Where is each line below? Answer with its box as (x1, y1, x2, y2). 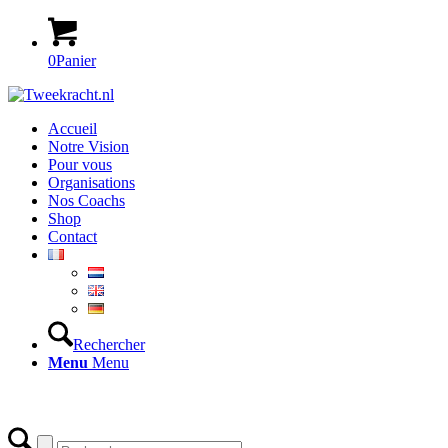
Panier (56, 52, 96, 69)
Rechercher (73, 336, 145, 353)
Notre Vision (48, 138, 129, 155)
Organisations (48, 174, 135, 191)
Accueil (48, 120, 97, 137)
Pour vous (48, 156, 112, 173)
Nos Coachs (48, 192, 125, 209)
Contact (48, 228, 97, 245)
